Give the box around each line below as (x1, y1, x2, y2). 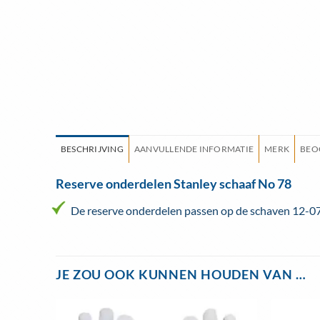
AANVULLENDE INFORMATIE (134, 144, 254, 155)
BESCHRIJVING (61, 144, 124, 155)
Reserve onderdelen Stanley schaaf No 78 (56, 176, 291, 192)
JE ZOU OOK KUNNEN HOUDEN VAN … (56, 267, 306, 283)
